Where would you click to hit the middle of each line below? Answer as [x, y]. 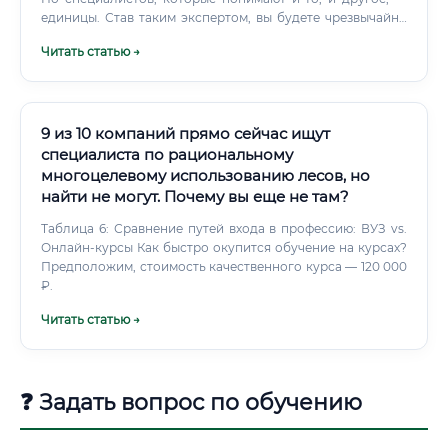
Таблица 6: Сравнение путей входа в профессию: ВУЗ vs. [224, 228]
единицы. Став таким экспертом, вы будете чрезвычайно [224, 17]
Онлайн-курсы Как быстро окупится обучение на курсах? [89, 247]
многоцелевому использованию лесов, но [205, 175]
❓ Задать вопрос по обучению [191, 402]
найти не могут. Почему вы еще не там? [195, 196]
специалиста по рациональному [167, 154]
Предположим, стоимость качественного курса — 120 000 [224, 266]
